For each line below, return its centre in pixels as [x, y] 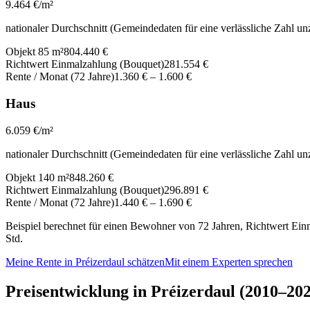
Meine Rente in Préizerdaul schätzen [85, 262]
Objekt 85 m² [35, 52]
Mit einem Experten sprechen [229, 262]
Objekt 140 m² [37, 177]
